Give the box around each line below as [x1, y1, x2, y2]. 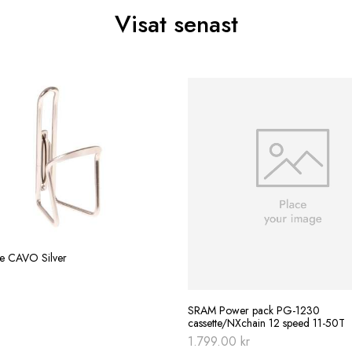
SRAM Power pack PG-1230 [188, 302, 320, 319]
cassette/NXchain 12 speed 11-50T [188, 315, 345, 332]
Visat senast [114, 7, 238, 42]
